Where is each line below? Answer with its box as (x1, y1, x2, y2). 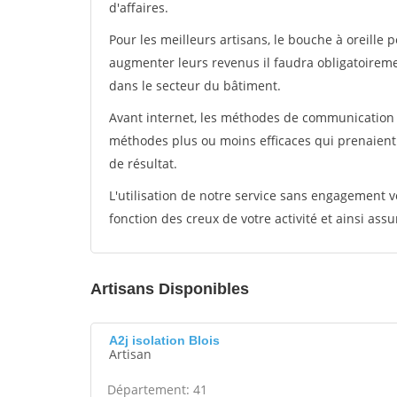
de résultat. (109, 155, 177, 172)
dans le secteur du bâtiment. (109, 77, 281, 94)
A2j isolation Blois (109, 333, 220, 347)
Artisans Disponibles (90, 280, 249, 298)
